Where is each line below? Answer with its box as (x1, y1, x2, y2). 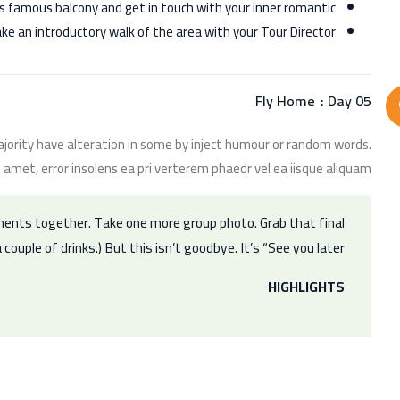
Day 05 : (328, 87, 371, 115)
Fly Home (255, 87, 315, 115)
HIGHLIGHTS (268, 274, 345, 301)
